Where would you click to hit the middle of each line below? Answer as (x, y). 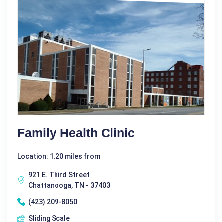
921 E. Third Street (59, 175)
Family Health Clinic (76, 133)
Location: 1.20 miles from (59, 156)
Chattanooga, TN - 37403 (69, 185)
